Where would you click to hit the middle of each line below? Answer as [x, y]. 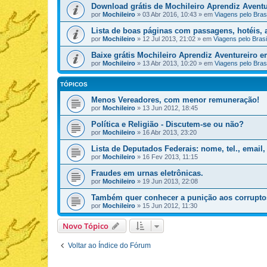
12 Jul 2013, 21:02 [169, 39]
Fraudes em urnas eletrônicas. [147, 173]
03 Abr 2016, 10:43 [170, 14]
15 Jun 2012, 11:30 [170, 206]
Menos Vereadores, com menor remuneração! [175, 100]
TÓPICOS [74, 84]
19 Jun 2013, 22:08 [170, 181]
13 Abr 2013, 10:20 [170, 63]
